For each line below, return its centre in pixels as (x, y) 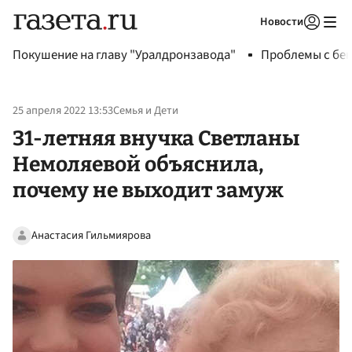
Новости (282, 22)
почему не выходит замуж (148, 190)
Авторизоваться (247, 42)
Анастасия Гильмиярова (91, 235)
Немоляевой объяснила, (138, 164)
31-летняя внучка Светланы (156, 138)
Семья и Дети (146, 111)
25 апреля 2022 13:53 (63, 111)
